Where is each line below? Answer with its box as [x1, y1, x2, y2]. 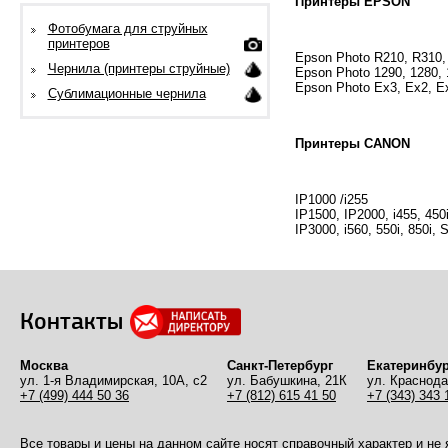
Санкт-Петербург [227, 358, 333, 373]
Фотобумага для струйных [47, 21, 208, 36]
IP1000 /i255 [295, 192, 368, 207]
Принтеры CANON [295, 136, 410, 151]
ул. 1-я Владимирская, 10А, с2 [20, 373, 207, 388]
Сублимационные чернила [47, 86, 206, 101]
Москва [20, 358, 68, 373]
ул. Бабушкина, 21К [227, 373, 347, 388]
